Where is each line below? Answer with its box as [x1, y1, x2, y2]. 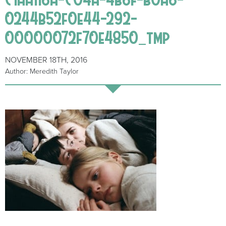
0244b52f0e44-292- [5, 9, 138, 27]
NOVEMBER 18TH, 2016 [5, 55, 87, 66]
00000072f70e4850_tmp [5, 28, 171, 46]
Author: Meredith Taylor [5, 67, 79, 76]
